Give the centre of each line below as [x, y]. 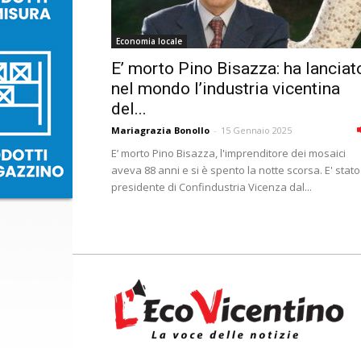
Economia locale [149, 41]
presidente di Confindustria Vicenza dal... [212, 187]
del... [129, 109]
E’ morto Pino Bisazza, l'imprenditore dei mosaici [228, 153]
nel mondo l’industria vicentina [226, 89]
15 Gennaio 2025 [256, 130]
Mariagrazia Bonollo [160, 130]
